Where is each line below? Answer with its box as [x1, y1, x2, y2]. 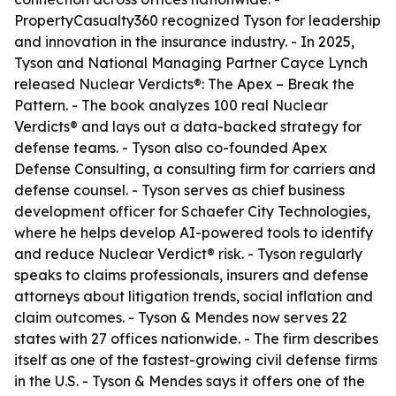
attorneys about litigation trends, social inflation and [14, 287, 373, 305]
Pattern [14, 96, 65, 114]
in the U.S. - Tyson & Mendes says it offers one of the [14, 372, 365, 390]
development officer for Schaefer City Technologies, [14, 202, 370, 220]
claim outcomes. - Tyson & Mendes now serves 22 [14, 308, 347, 326]
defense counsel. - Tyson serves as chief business [14, 181, 345, 199]
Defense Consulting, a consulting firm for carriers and [14, 160, 376, 178]
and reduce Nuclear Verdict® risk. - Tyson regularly [14, 245, 362, 263]
